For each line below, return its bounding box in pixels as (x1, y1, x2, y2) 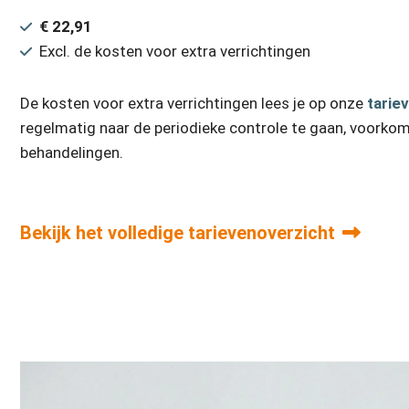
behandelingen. (20, 143, 123, 162)
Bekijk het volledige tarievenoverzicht (20, 222, 335, 244)
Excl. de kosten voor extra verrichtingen (39, 42, 310, 60)
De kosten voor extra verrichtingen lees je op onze (20, 94, 367, 112)
